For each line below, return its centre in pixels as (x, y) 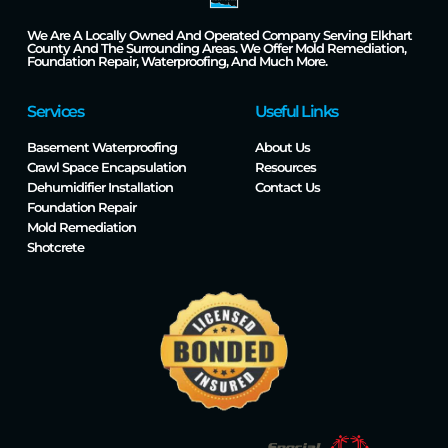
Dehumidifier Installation (100, 186)
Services (55, 111)
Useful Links (296, 111)
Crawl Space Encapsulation (106, 166)
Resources (285, 166)
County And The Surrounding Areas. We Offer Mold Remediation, (216, 47)
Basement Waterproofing (102, 146)
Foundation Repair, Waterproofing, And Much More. (177, 60)
